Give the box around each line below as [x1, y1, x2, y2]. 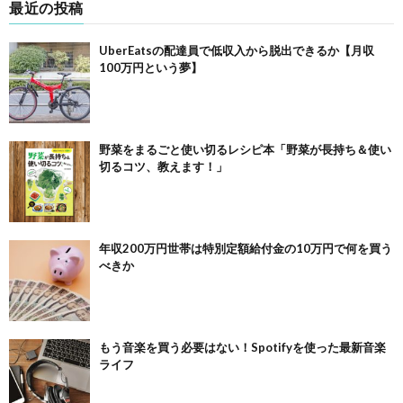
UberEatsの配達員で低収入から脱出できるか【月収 [99, 43, 374, 58]
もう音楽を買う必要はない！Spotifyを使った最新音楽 [99, 340, 386, 355]
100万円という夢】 [99, 60, 202, 76]
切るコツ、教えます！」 [99, 159, 228, 175]
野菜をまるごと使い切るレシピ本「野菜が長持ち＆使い [99, 142, 391, 157]
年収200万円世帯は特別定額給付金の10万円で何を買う [99, 241, 392, 256]
